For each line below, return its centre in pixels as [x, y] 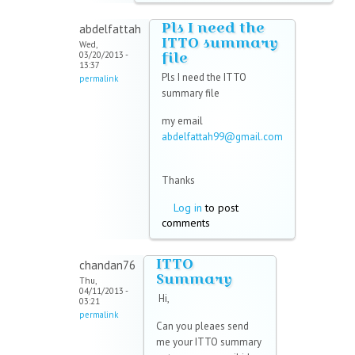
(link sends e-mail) [203, 153]
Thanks [178, 181]
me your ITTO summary [209, 342]
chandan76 [107, 265]
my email [182, 121]
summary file [191, 94]
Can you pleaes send [202, 326]
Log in [188, 208]
